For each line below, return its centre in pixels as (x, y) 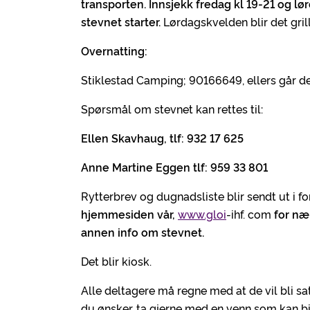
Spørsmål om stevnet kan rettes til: (172, 109)
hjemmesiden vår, (129, 214)
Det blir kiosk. (116, 261)
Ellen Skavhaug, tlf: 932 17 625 (162, 138)
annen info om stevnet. (143, 232)
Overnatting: (114, 51)
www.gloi (202, 214)
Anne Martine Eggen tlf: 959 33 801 (174, 167)
